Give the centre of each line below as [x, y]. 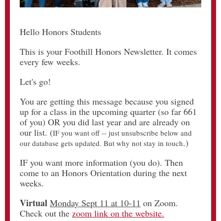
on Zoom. [159, 203]
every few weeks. [50, 62]
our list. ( [36, 132]
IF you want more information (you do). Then [101, 162]
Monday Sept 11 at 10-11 [95, 203]
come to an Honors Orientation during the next [103, 173]
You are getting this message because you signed [107, 101]
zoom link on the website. [118, 213]
